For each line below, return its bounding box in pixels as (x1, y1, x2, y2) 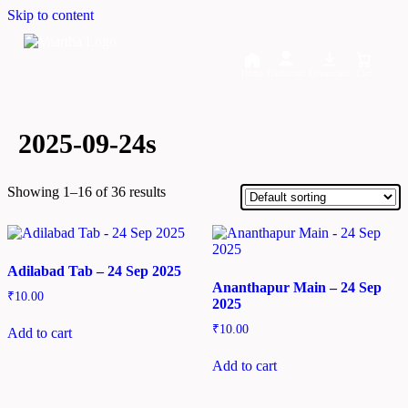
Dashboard (267, 68, 305, 78)
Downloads (309, 68, 350, 78)
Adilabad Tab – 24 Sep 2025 (7, 263, 181, 280)
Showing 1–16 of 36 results (7, 184, 166, 200)
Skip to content (7, 7, 94, 23)
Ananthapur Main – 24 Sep (211, 280, 382, 296)
